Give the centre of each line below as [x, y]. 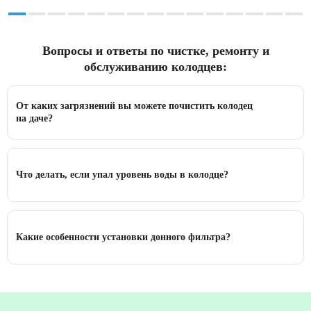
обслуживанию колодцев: [155, 67]
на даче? [34, 119]
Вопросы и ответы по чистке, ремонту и [155, 51]
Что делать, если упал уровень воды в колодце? [122, 175]
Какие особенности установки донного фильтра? [123, 237]
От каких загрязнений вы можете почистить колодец [134, 106]
